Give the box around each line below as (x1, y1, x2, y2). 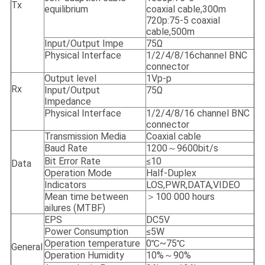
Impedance (44, 96, 91, 108)
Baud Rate (44, 143, 88, 154)
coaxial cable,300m (146, 4, 226, 15)
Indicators (44, 179, 86, 191)
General (11, 241, 43, 253)
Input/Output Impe (44, 38, 124, 50)
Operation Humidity (44, 250, 124, 261)
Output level (44, 73, 96, 85)
